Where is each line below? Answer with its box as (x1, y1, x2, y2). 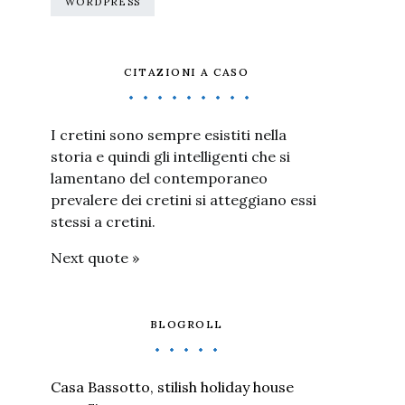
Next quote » (51, 249, 139, 267)
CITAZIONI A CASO (124, 65, 249, 79)
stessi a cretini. (51, 212, 155, 231)
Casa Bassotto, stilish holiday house (51, 378, 294, 396)
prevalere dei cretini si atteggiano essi (51, 191, 316, 209)
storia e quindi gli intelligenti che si (51, 147, 290, 165)
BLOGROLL (149, 317, 223, 331)
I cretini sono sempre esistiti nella (51, 126, 287, 144)
